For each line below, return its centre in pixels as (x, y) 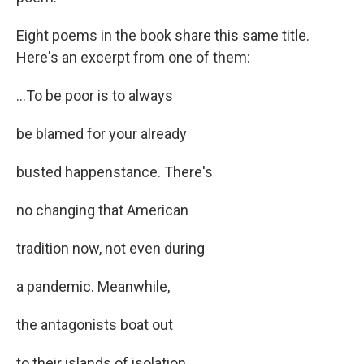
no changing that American (102, 210)
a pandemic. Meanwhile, (93, 286)
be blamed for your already (102, 133)
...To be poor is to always (95, 95)
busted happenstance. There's (115, 171)
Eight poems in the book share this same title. (163, 35)
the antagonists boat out (95, 324)
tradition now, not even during (110, 248)
